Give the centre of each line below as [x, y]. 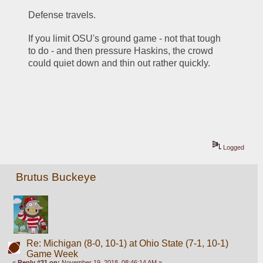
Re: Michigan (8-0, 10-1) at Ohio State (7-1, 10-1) [127, 243]
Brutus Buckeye [56, 177]
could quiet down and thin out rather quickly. [119, 63]
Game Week [52, 254]
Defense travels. [62, 15]
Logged [233, 147]
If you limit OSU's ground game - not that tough [125, 39]
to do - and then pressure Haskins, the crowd [121, 51]
